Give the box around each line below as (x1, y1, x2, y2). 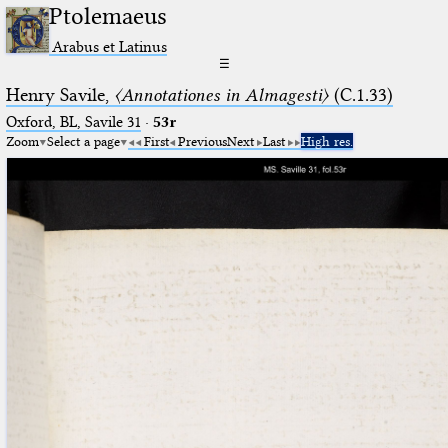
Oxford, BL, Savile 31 (5, 112, 141, 131)
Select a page (46, 132, 120, 149)
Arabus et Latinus (52, 36, 168, 56)
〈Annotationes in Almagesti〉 (113, 83, 329, 106)
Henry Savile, (5, 83, 114, 106)
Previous (177, 132, 227, 149)
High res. (300, 132, 353, 149)
